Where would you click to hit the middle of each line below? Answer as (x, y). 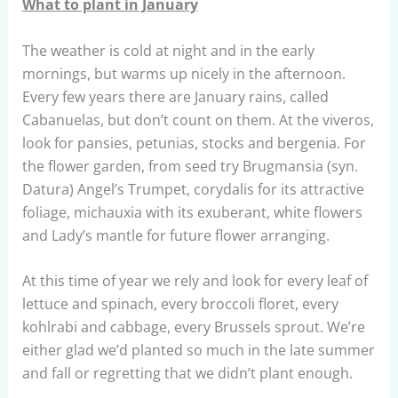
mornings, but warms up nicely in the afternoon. (183, 73)
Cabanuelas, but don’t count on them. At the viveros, (198, 119)
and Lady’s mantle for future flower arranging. (175, 235)
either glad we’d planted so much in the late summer (198, 350)
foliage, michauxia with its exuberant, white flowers (192, 212)
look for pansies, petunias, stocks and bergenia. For (194, 143)
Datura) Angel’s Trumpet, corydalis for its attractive (193, 189)
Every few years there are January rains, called (175, 96)
